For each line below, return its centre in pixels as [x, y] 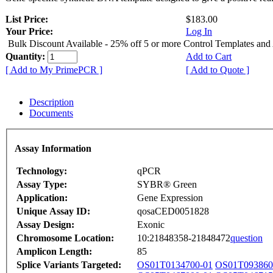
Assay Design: [45, 224]
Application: [42, 197]
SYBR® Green [167, 184]
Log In [199, 32]
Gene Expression [170, 197]
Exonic [151, 224]
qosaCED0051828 [173, 211]
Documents [51, 113]
